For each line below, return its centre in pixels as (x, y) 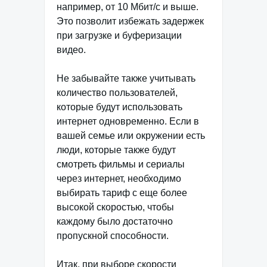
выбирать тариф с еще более (122, 193)
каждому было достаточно (115, 221)
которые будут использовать (119, 107)
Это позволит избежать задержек (130, 21)
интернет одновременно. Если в (128, 121)
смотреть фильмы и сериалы (121, 164)
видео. (71, 49)
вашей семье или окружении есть (131, 135)
